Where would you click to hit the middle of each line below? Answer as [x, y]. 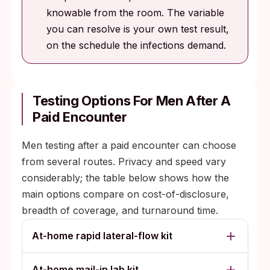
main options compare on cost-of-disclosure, [125, 194]
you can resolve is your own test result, [138, 29]
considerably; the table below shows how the [125, 178]
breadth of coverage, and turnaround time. [120, 211]
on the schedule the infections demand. [136, 46]
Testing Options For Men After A [132, 101]
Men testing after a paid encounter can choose [129, 146]
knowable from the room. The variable [135, 13]
